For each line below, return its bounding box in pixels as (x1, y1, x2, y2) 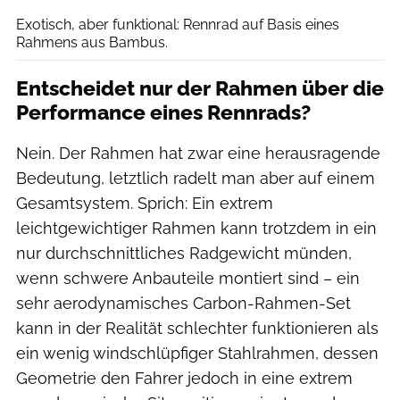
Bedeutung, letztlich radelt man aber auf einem (16, 168, 375, 187)
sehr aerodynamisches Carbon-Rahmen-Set (16, 293, 351, 312)
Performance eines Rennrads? (16, 100, 311, 124)
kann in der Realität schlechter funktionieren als (16, 318, 379, 337)
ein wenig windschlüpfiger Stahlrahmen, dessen (16, 343, 379, 362)
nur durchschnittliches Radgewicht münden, (16, 243, 352, 262)
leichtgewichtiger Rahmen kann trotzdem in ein (16, 218, 377, 237)
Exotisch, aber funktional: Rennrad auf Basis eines (16, 15, 339, 33)
